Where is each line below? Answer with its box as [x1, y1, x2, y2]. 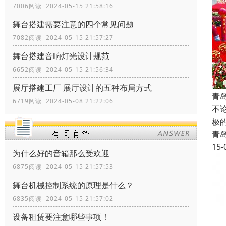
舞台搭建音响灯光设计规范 [13, 50, 109, 62]
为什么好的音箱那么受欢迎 [13, 148, 109, 159]
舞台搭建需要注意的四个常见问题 [13, 19, 134, 30]
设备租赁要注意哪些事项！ [13, 211, 109, 223]
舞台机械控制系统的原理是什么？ [13, 180, 134, 191]
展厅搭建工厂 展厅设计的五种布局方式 [13, 82, 152, 94]
